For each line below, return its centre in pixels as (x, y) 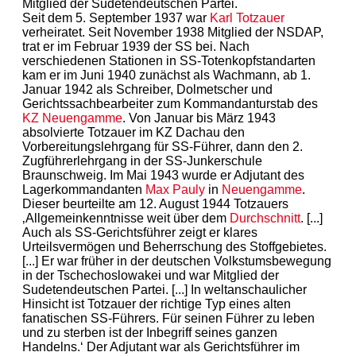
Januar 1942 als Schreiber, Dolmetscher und (147, 89)
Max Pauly (175, 189)
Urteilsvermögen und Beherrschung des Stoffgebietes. (174, 246)
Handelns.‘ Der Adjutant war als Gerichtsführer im (161, 346)
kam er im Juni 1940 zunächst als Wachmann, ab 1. (166, 75)
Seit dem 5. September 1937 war (116, 17)
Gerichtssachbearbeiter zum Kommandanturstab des (170, 103)
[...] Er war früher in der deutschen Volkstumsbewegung (177, 261)
